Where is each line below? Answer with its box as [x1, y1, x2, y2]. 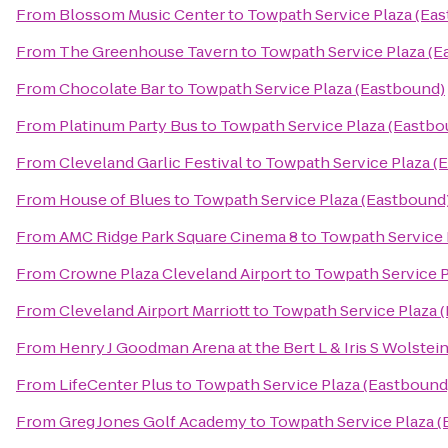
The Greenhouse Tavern [59, 41, 238, 62]
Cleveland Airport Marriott [59, 300, 250, 321]
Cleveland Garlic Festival [59, 152, 243, 173]
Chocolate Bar [59, 78, 165, 99]
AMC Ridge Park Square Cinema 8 [59, 226, 298, 247]
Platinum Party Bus [59, 115, 198, 136]
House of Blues [59, 189, 171, 210]
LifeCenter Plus [59, 374, 173, 395]
